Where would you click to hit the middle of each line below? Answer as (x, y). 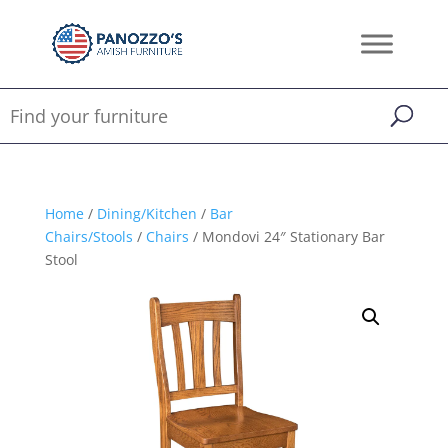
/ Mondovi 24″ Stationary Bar (286, 236)
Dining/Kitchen (146, 213)
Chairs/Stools (88, 236)
